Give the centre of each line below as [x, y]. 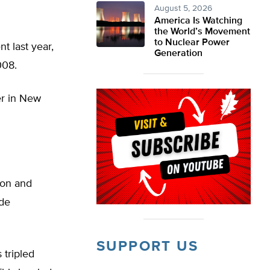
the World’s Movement [202, 32]
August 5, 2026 [183, 8]
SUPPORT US [147, 246]
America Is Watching [198, 21]
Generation [178, 54]
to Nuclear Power [192, 43]
